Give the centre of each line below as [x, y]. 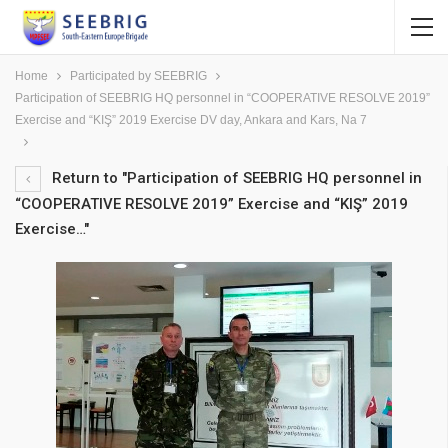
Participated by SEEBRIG [138, 76]
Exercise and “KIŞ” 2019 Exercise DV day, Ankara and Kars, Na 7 [191, 120]
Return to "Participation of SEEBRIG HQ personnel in [235, 178]
